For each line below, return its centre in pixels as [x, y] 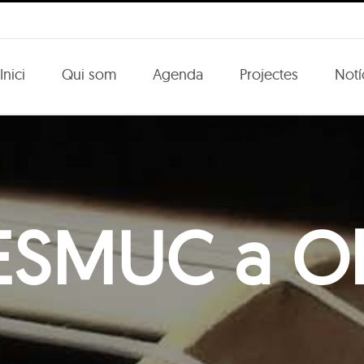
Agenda [178, 74]
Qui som [89, 74]
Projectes [269, 74]
